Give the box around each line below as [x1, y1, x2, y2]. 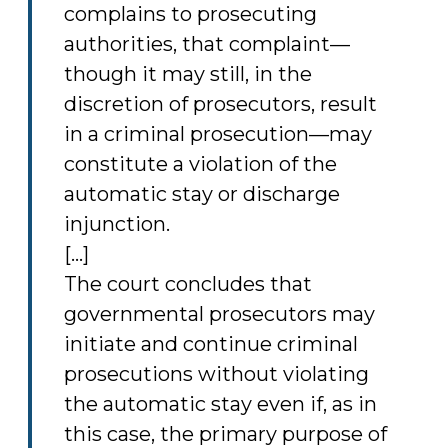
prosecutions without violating [64, 362, 369, 386]
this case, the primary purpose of [64, 422, 387, 446]
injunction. [64, 212, 170, 236]
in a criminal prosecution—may [64, 122, 372, 146]
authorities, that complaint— [64, 32, 350, 56]
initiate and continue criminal [64, 332, 358, 356]
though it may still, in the [64, 62, 312, 86]
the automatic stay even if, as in [64, 392, 377, 416]
